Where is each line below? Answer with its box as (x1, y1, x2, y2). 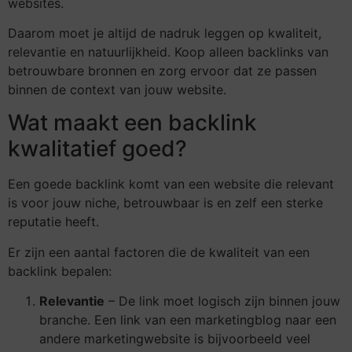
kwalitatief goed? (8, 135, 187, 163)
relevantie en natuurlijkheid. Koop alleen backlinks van (8, 44, 328, 60)
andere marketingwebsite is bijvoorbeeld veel (39, 331, 310, 347)
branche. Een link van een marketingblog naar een (39, 312, 336, 328)
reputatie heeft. (8, 214, 99, 230)
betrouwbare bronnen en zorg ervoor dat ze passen (8, 63, 317, 79)
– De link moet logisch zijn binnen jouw (104, 293, 340, 310)
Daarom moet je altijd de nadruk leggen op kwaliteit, (8, 25, 321, 42)
